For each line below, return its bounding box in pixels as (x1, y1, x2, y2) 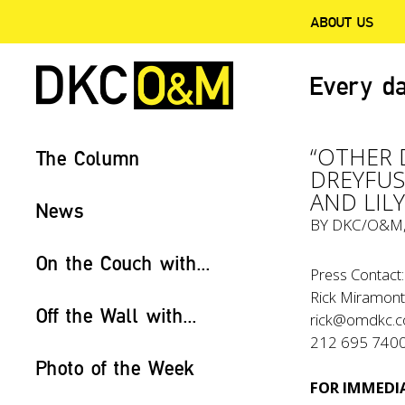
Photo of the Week (36, 355, 194, 380)
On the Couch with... (36, 250, 211, 275)
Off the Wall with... (36, 303, 197, 327)
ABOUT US (310, 13, 374, 31)
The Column (36, 146, 140, 170)
